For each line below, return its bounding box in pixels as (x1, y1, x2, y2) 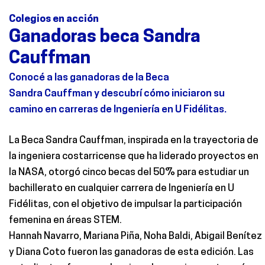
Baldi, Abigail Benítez (167, 231, 262, 241)
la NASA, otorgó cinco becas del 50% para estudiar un (9, 167, 249, 177)
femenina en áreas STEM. (9, 215, 122, 225)
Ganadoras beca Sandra (9, 28, 201, 47)
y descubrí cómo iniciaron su (92, 89, 225, 99)
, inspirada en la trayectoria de (124, 135, 258, 146)
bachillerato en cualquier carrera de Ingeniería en (9, 183, 226, 193)
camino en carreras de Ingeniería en (9, 105, 175, 115)
